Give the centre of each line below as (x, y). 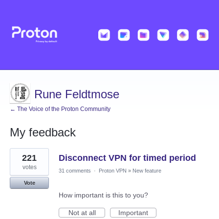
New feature (147, 171)
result (18, 159)
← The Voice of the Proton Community (60, 109)
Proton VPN (113, 171)
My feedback (43, 132)
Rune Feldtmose (77, 94)
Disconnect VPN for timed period (127, 158)
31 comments (75, 171)
